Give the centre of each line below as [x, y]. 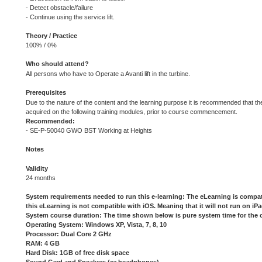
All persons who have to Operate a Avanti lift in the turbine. [108, 74]
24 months [41, 178]
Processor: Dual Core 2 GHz [69, 234]
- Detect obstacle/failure [59, 8]
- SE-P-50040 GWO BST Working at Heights [89, 131]
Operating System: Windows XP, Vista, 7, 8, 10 [96, 225]
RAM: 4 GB [43, 244]
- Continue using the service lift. [70, 17]
